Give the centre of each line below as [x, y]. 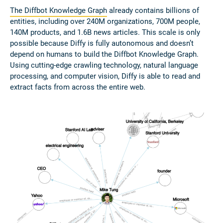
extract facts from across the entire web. [78, 87]
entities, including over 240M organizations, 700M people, [105, 22]
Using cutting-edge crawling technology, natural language [104, 65]
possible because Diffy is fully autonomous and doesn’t [102, 44]
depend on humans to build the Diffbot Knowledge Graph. [104, 55]
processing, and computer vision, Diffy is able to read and [105, 76]
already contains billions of [153, 11]
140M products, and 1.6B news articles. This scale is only [105, 33]
